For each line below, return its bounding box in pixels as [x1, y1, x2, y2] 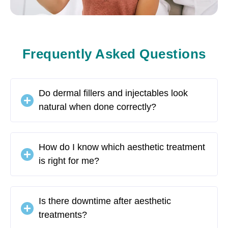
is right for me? [39, 156, 99, 166]
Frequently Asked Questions [22, 46, 206, 62]
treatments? [39, 210, 87, 220]
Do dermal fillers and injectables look [39, 88, 188, 99]
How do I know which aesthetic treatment [39, 142, 205, 153]
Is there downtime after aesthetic [39, 196, 171, 207]
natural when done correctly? [39, 102, 156, 112]
